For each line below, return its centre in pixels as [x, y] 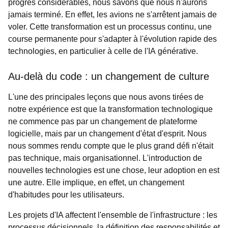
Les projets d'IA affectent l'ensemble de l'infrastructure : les [113, 215]
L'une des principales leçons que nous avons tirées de [106, 97]
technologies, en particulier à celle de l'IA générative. [104, 51]
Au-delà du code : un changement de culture [109, 76]
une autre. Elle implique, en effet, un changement [96, 182]
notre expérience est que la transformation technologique [110, 109]
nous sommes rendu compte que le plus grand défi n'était [111, 146]
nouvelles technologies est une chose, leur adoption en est [114, 170]
